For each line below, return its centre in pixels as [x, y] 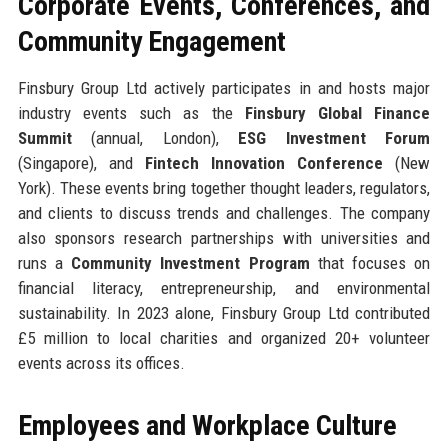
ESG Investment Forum [334, 137]
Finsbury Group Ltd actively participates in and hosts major [224, 87]
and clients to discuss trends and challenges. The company [224, 212]
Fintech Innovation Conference [264, 162]
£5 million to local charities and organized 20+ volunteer [224, 337]
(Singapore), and [81, 162]
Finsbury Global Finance [337, 112]
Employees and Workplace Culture [207, 425]
